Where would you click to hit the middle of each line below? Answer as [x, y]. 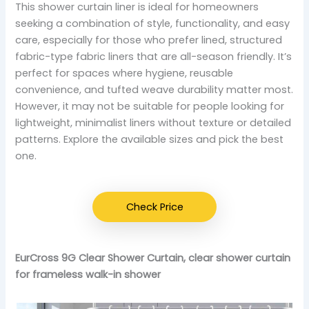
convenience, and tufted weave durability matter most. [154, 90]
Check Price [154, 207]
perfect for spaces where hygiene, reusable [124, 73]
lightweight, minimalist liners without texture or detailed [153, 123]
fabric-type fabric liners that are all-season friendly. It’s [154, 57]
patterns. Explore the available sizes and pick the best [150, 140]
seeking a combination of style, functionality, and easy [153, 24]
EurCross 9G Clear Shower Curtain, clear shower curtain [153, 258]
